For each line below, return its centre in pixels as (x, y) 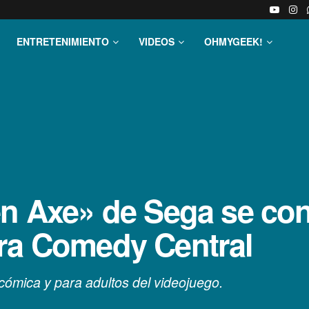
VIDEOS (157, 41)
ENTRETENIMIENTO (63, 41)
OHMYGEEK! (233, 41)
